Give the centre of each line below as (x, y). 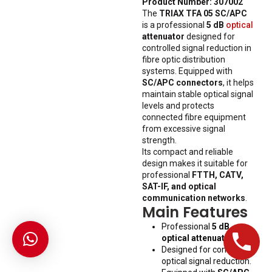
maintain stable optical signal (198, 94)
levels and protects (178, 106)
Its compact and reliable (188, 152)
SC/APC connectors (182, 83)
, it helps (238, 83)
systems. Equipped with (187, 71)
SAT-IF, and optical (179, 187)
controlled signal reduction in (197, 48)
